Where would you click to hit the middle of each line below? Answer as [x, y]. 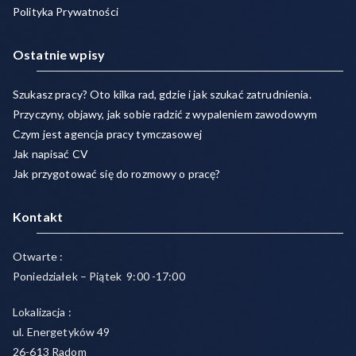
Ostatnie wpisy [59, 54]
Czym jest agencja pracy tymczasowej [107, 134]
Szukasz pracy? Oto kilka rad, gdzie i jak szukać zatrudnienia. [162, 94]
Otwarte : [38, 256]
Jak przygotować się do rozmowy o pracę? [117, 174]
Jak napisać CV [50, 154]
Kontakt [38, 217]
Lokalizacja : [42, 312]
